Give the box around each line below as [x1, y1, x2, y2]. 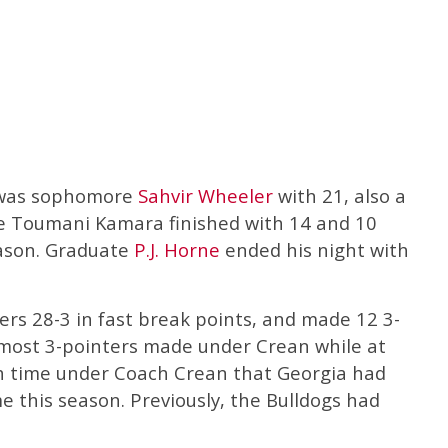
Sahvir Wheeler [138, 182, 273, 208]
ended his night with [220, 236, 409, 262]
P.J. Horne [134, 236, 220, 262]
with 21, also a [273, 182, 406, 208]
